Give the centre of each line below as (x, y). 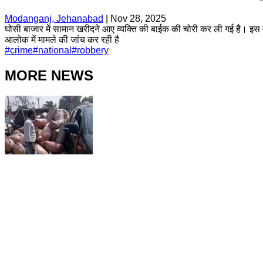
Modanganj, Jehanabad (54, 18)
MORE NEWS (49, 75)
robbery (93, 50)
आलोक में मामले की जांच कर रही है (62, 39)
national (55, 50)
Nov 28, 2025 (138, 18)
